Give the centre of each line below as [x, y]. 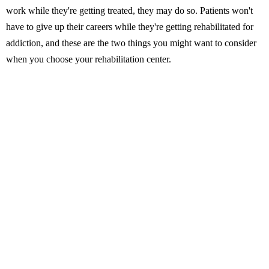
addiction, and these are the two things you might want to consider [131, 43]
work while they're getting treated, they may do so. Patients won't [129, 11]
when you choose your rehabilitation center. [89, 59]
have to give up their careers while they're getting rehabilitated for [130, 27]
